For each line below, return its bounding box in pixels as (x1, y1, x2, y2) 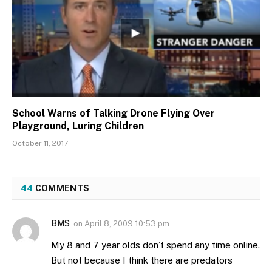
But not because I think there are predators (51, 254, 233, 265)
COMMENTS (33, 183, 90, 193)
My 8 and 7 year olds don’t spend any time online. (51, 239, 260, 250)
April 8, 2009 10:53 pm (84, 219, 169, 228)
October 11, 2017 (12, 138, 68, 148)
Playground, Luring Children (12, 120, 144, 132)
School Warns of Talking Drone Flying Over (12, 107, 215, 119)
